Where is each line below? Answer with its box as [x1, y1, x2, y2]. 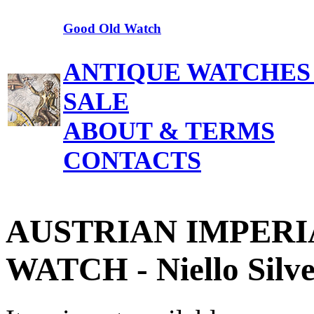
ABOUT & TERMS [63, 116, 275, 145]
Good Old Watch [63, 20, 161, 36]
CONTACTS [63, 146, 201, 175]
